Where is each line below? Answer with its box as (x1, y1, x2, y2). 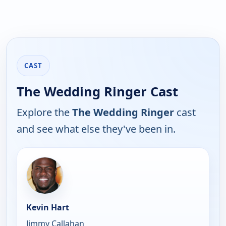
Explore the (17, 105, 72, 119)
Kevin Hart (26, 201, 69, 213)
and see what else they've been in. (17, 122, 176, 136)
